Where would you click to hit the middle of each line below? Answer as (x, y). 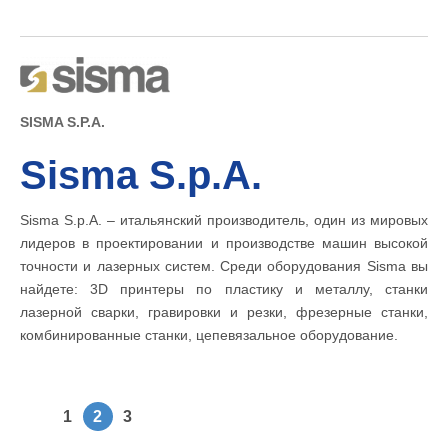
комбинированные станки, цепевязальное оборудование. (209, 334)
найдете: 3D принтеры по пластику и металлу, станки (224, 288)
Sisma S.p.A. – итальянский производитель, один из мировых (224, 219)
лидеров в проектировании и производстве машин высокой (224, 242)
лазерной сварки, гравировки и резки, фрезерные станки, (224, 311)
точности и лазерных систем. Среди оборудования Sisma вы (224, 265)
